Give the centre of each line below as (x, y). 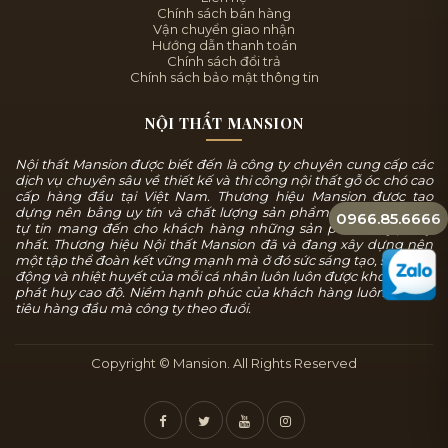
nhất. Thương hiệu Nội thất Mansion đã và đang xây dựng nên (224, 244)
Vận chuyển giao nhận (224, 29)
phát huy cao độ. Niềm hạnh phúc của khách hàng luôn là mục (224, 292)
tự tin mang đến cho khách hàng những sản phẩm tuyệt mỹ (224, 228)
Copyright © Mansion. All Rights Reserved (224, 363)
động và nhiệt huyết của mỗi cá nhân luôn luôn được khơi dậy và (224, 276)
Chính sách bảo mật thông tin (224, 77)
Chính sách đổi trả (224, 61)
